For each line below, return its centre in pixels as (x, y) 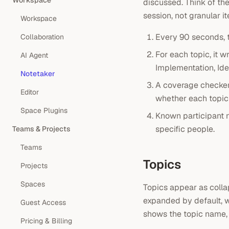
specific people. (185, 129)
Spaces (33, 184)
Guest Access (43, 202)
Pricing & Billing (46, 221)
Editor (30, 92)
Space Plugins (44, 110)
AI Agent (34, 55)
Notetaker (38, 74)
